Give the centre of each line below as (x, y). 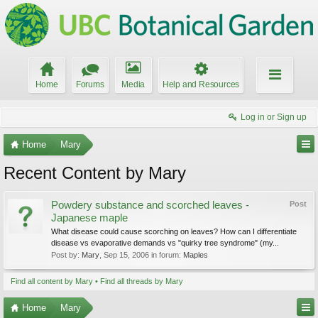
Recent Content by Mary (95, 173)
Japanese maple (89, 218)
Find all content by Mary (52, 281)
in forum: (166, 255)
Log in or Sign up (274, 117)
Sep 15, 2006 (126, 255)
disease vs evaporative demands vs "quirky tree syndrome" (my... (165, 243)
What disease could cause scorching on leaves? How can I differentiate (174, 231)
